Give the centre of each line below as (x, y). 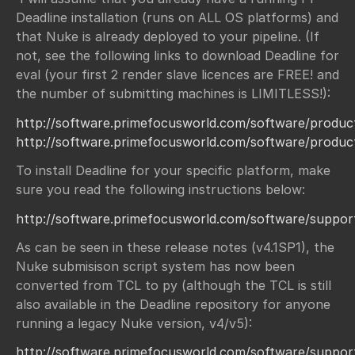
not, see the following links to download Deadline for (177, 56)
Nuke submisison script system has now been (155, 267)
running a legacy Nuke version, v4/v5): (134, 324)
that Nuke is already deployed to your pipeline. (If (168, 37)
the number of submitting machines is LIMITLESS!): (173, 94)
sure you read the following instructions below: (160, 190)
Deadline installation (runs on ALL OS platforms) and (177, 18)
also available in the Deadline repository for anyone (173, 305)
